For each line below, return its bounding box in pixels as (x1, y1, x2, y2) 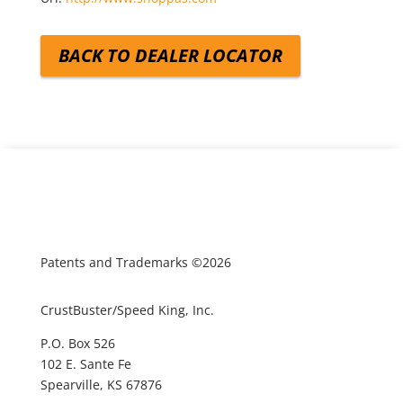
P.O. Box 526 (40, 335, 115, 352)
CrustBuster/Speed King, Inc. (40, 301, 214, 318)
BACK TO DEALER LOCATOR (58, 43, 282, 67)
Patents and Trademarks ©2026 (40, 254, 231, 271)
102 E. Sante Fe (40, 355, 131, 372)
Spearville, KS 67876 (40, 376, 162, 393)
